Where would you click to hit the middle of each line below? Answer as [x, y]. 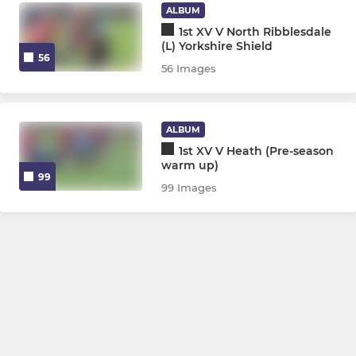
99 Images [190, 187]
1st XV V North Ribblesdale [255, 31]
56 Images [189, 68]
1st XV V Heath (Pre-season [257, 151]
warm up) [190, 165]
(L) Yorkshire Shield [217, 46]
